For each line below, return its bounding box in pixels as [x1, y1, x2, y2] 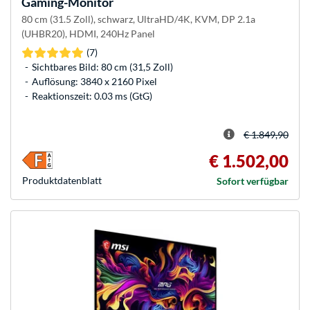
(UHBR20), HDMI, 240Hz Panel [21, 28, 155, 40]
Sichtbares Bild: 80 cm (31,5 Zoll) [32, 61, 173, 73]
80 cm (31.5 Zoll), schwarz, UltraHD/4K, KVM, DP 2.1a [21, 13, 255, 26]
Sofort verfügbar [217, 175, 289, 188]
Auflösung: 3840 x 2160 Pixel [32, 75, 157, 88]
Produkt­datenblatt [22, 174, 102, 187]
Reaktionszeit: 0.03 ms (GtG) [32, 90, 152, 102]
